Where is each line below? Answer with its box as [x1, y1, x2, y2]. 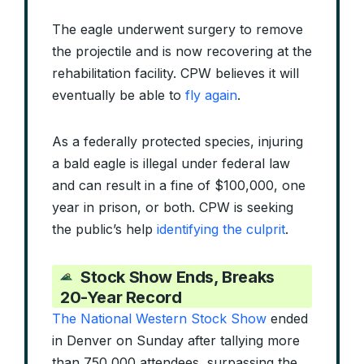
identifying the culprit [157, 221, 285, 238]
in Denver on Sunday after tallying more [52, 332, 300, 349]
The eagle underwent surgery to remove [52, 21, 303, 38]
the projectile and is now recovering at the [52, 43, 312, 60]
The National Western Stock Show [52, 310, 266, 327]
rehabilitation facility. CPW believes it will [52, 65, 299, 82]
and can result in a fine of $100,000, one [52, 177, 305, 194]
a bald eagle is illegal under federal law [52, 155, 290, 172]
